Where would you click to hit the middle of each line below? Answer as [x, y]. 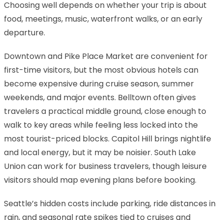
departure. [25, 32]
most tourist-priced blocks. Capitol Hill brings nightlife [108, 138]
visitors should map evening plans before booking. [100, 180]
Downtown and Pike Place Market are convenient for [106, 56]
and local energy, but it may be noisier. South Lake [100, 152]
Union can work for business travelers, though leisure [105, 166]
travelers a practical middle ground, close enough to [105, 111]
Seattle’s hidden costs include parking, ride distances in [110, 203]
